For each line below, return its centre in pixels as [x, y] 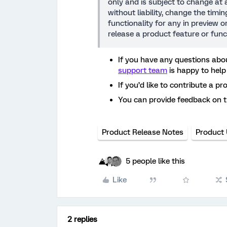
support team [143, 70]
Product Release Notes [143, 132]
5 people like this [155, 161]
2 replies [82, 219]
